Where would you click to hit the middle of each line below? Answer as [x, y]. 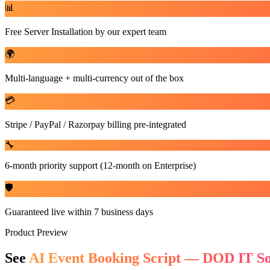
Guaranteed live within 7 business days [79, 212]
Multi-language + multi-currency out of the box [94, 78]
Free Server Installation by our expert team [86, 31]
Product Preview [36, 232]
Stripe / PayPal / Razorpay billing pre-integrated [96, 124]
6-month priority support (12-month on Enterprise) [100, 165]
